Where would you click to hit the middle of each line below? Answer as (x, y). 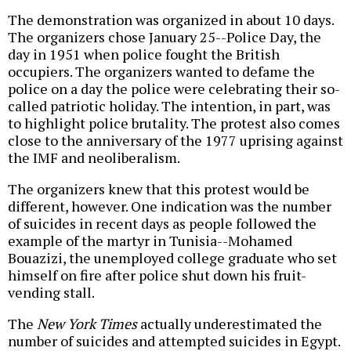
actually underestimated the (230, 324)
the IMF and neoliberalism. (94, 158)
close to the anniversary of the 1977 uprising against (175, 141)
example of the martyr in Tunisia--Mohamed (150, 241)
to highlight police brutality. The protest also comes (174, 123)
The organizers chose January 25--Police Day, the (165, 37)
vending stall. (51, 293)
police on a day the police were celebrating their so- (174, 89)
